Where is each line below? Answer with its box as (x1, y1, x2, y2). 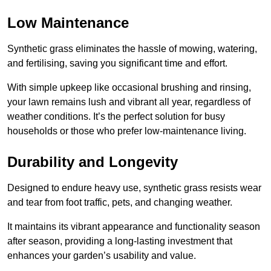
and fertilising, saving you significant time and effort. (7, 58, 227, 69)
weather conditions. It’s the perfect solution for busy (7, 111, 225, 122)
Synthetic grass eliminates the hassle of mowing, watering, (7, 44, 257, 54)
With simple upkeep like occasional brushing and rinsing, (7, 82, 251, 93)
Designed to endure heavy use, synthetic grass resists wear (7, 183, 261, 194)
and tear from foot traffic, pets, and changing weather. (7, 197, 232, 208)
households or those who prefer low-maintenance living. (7, 126, 246, 137)
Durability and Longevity (7, 154, 178, 171)
